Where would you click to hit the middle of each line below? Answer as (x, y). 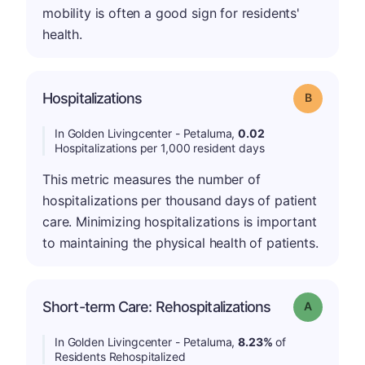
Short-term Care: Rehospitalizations (157, 307)
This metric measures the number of (152, 179)
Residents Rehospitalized (120, 356)
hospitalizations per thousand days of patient (180, 200)
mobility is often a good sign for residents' (171, 13)
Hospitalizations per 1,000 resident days (160, 148)
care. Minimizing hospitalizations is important (180, 222)
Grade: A (332, 305)
